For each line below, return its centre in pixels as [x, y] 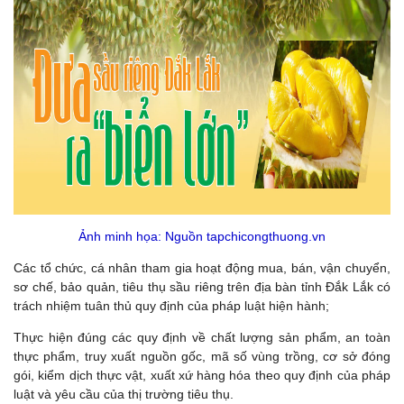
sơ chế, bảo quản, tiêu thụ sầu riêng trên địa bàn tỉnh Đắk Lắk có [202, 286]
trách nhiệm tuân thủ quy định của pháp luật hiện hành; [171, 305]
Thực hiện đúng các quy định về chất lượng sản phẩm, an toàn [202, 337]
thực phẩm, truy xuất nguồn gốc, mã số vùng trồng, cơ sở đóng [202, 356]
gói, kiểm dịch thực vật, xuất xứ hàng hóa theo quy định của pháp [202, 375]
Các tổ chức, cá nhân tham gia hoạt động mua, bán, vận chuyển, [202, 267]
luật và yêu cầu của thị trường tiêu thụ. [124, 394]
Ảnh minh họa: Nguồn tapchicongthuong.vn [202, 236]
